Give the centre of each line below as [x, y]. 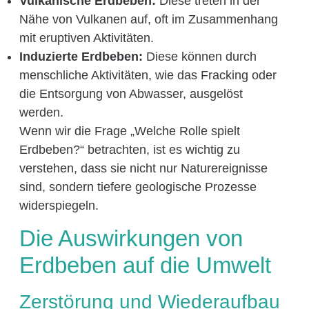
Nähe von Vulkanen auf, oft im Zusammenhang [148, 20]
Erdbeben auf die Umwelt [145, 266]
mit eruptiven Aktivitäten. [86, 38]
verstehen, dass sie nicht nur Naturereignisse [143, 169]
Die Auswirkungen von [131, 239]
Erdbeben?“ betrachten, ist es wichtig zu [129, 150]
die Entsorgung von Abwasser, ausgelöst [131, 94]
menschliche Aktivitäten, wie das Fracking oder [148, 76]
